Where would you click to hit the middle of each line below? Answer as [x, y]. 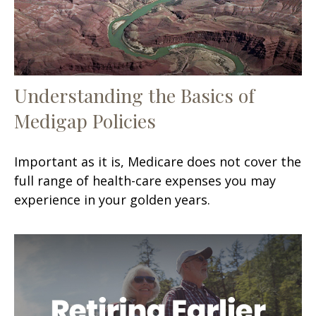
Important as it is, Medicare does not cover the [158, 161]
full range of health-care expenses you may [145, 180]
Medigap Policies [85, 120]
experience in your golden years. [112, 199]
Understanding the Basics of [134, 95]
